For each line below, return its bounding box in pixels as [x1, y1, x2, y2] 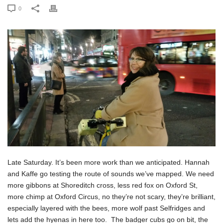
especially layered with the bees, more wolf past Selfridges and [7, 204, 205, 213]
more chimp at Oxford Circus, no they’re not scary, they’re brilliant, [7, 193, 216, 201]
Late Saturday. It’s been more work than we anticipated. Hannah [7, 158, 210, 167]
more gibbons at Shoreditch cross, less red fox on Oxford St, [7, 181, 198, 190]
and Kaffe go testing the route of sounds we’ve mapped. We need [7, 170, 214, 178]
